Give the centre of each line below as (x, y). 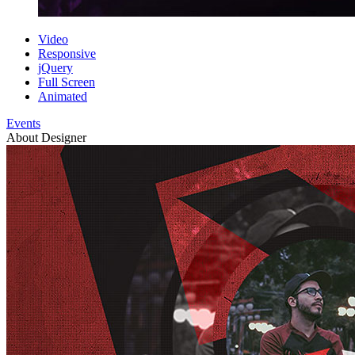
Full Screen (67, 82)
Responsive (67, 54)
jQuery (55, 68)
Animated (63, 97)
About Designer (46, 138)
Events (23, 124)
